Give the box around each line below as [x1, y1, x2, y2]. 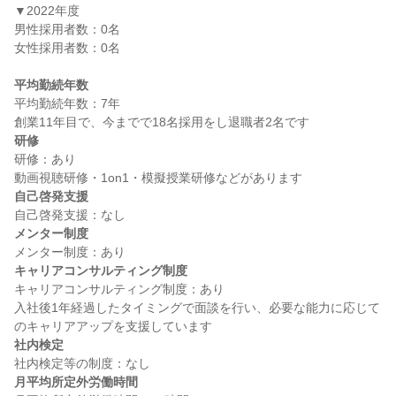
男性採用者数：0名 [14, 22, 120, 36]
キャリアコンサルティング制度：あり [14, 282, 225, 296]
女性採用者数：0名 [14, 41, 120, 55]
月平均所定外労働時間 [14, 375, 138, 389]
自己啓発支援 [14, 189, 88, 203]
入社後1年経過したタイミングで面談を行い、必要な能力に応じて [14, 301, 380, 315]
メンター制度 [14, 226, 88, 240]
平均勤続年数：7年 [14, 96, 120, 110]
